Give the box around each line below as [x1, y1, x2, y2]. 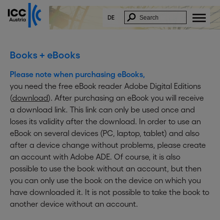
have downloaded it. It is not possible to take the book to [10, 188, 209, 196]
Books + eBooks [10, 50, 80, 60]
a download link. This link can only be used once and [10, 105, 195, 114]
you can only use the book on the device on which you [10, 176, 201, 185]
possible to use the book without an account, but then [10, 164, 201, 173]
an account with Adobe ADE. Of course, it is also [10, 152, 180, 161]
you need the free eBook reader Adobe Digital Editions [10, 82, 201, 90]
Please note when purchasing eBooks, [10, 70, 145, 79]
